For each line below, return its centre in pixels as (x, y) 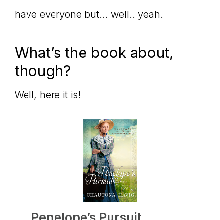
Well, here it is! (48, 95)
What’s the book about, (94, 53)
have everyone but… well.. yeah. (89, 14)
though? (43, 71)
